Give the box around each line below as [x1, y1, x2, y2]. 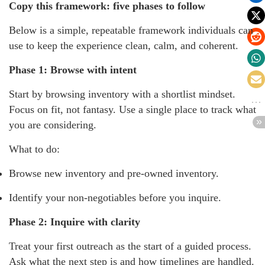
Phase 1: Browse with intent [9, 64, 137, 76]
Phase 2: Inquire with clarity [9, 216, 140, 228]
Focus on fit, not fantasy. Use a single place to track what [9, 104, 256, 115]
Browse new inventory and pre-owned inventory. [9, 167, 219, 179]
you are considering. [9, 119, 96, 131]
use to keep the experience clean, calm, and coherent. [9, 40, 238, 51]
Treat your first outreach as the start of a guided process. [9, 240, 251, 252]
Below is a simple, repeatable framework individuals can [9, 24, 253, 36]
